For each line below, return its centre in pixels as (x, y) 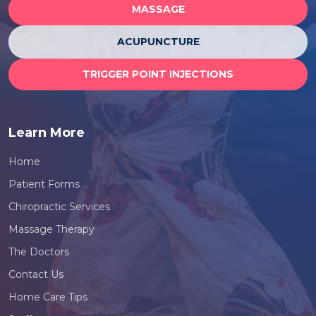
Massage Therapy (51, 229)
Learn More (47, 133)
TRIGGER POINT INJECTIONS (158, 74)
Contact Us (36, 274)
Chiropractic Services (59, 207)
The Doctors (39, 252)
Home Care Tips (48, 297)
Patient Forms (44, 184)
